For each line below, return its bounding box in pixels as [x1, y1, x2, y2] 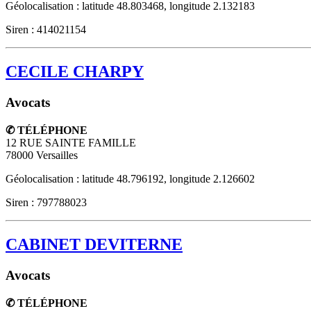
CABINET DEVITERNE [6, 235, 183, 253]
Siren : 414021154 [6, 24, 86, 36]
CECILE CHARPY [6, 62, 144, 81]
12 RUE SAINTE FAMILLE [6, 137, 136, 149]
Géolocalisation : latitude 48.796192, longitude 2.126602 [6, 173, 255, 185]
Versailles [36, 149, 78, 161]
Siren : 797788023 [6, 196, 87, 208]
